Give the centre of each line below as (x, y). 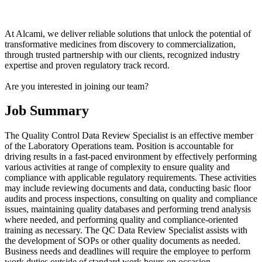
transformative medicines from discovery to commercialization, (120, 44)
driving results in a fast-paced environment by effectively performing (131, 157)
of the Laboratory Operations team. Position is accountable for (119, 146)
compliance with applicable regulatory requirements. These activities (130, 178)
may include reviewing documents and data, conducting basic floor (128, 188)
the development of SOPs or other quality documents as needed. (123, 241)
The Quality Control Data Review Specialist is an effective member (129, 136)
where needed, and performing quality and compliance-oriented (121, 220)
